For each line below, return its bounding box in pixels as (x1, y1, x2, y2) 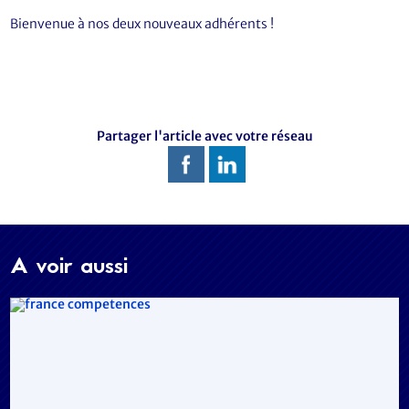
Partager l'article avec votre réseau (96, 128, 313, 145)
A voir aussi (10, 250, 129, 286)
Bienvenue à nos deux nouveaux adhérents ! (10, 16, 275, 32)
